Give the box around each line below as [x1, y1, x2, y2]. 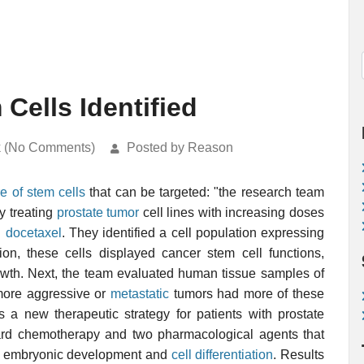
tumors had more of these [169, 287, 324, 301]
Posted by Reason [127, 141, 233, 154]
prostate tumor [56, 206, 140, 219]
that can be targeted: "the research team [85, 185, 325, 199]
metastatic [110, 287, 169, 301]
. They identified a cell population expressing [61, 226, 324, 240]
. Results [273, 348, 325, 362]
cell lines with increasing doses [139, 206, 325, 219]
